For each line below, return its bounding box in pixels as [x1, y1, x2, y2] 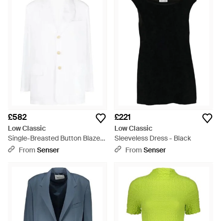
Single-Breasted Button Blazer [8, 134, 103, 143]
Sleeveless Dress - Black [114, 134, 191, 143]
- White [8, 144, 31, 152]
